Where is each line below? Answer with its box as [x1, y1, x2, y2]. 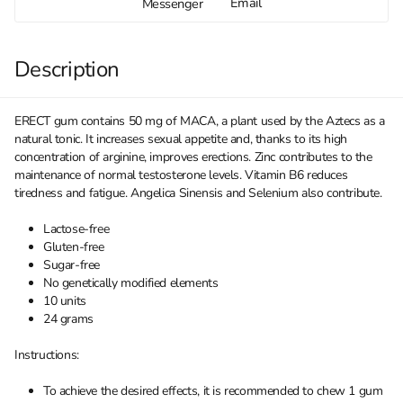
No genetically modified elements [43, 274, 219, 292]
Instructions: [14, 346, 79, 364]
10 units [43, 292, 86, 310]
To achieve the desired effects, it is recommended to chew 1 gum [43, 382, 383, 400]
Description [14, 55, 120, 85]
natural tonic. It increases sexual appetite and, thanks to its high [14, 130, 347, 148]
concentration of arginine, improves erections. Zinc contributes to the [14, 148, 372, 166]
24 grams [43, 310, 94, 328]
